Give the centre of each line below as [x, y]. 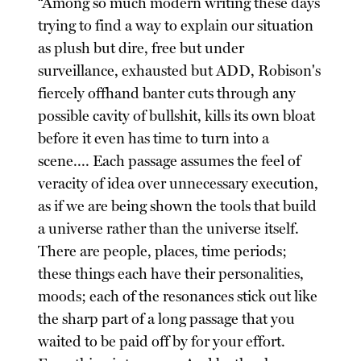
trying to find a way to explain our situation [176, 25]
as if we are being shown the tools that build [178, 206]
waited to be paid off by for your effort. [162, 341]
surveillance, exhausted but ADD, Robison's [180, 71]
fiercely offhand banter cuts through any [167, 93]
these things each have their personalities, [171, 274]
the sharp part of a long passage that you [167, 319]
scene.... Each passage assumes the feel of [170, 161]
